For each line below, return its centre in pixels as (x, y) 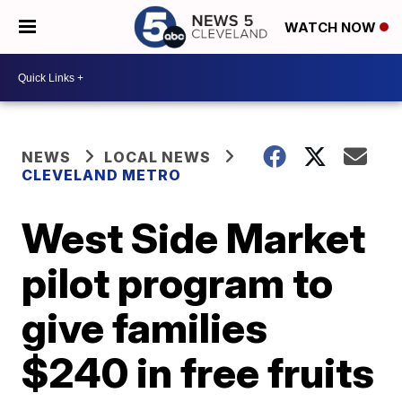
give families (145, 328)
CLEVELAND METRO (102, 175)
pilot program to (178, 283)
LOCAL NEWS (158, 157)
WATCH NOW (332, 28)
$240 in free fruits (198, 372)
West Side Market (194, 238)
